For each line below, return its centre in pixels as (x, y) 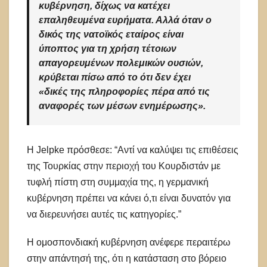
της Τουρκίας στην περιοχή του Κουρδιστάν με (124, 166)
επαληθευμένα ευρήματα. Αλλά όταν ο (125, 20)
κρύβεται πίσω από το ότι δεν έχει (115, 77)
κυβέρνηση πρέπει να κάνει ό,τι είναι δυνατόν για (129, 198)
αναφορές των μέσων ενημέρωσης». (122, 106)
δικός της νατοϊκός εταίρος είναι (111, 35)
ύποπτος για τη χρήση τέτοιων (108, 49)
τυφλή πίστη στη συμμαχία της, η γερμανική (118, 182)
